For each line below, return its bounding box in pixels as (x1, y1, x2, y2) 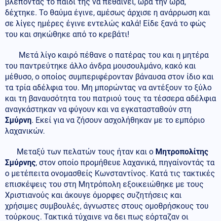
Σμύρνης (5, 158, 36, 168)
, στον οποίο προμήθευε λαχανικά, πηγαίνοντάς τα (36, 158, 215, 168)
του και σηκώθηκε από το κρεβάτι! (5, 30, 133, 39)
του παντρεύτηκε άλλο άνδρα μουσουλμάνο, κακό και (5, 61, 196, 71)
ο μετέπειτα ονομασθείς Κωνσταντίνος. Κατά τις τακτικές (5, 169, 215, 179)
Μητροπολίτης (155, 147, 208, 157)
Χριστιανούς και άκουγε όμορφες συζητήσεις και (5, 190, 182, 200)
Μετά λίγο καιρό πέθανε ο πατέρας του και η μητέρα (5, 50, 209, 60)
